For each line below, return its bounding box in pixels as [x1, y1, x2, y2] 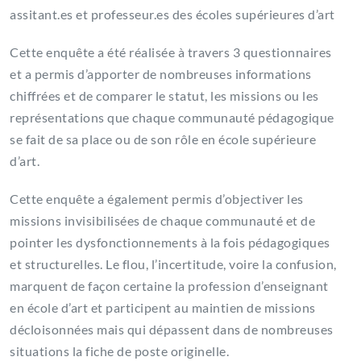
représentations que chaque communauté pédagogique [10, 110, 334, 126]
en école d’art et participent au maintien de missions [10, 300, 316, 316]
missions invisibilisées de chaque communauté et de [10, 213, 315, 229]
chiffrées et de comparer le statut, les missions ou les [10, 88, 319, 104]
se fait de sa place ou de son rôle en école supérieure [10, 131, 316, 147]
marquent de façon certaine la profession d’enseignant [10, 278, 329, 294]
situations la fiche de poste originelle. [10, 343, 229, 359]
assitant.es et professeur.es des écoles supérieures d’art [10, 6, 335, 23]
